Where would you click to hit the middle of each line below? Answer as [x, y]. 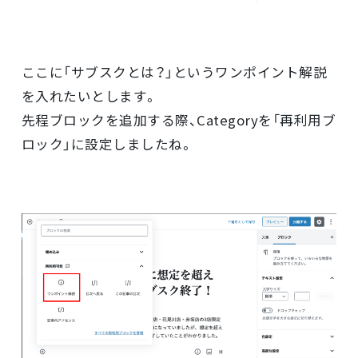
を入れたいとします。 [89, 96]
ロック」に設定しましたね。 [107, 144]
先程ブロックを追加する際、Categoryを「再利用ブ [179, 120]
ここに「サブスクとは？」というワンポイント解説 [174, 72]
